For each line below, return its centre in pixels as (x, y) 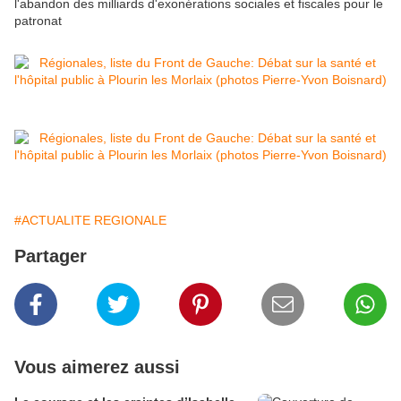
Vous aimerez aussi (97, 367)
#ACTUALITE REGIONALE (90, 221)
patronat (38, 21)
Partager (51, 256)
